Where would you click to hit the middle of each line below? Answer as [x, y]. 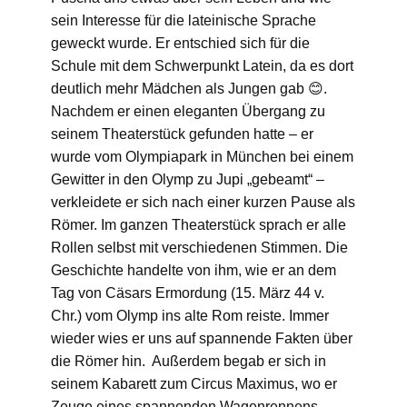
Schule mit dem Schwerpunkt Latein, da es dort [202, 65]
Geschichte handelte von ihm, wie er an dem [194, 270]
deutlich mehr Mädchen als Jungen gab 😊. [189, 88]
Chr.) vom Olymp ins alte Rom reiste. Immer [190, 315]
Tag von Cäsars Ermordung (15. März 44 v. [188, 293]
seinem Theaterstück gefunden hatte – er [182, 134]
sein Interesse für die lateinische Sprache [184, 20]
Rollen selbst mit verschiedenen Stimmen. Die [199, 247]
